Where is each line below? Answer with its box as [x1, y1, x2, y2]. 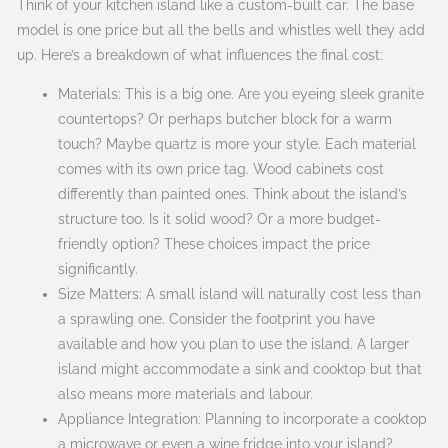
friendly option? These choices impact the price [58, 236, 371, 253]
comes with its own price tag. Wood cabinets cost [58, 161, 385, 178]
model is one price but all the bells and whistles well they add [17, 22, 426, 39]
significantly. [58, 261, 139, 278]
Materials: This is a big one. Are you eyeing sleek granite [58, 86, 425, 103]
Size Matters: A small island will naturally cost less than [58, 286, 422, 303]
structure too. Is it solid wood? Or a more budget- [58, 211, 382, 228]
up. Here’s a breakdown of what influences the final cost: [17, 47, 384, 64]
